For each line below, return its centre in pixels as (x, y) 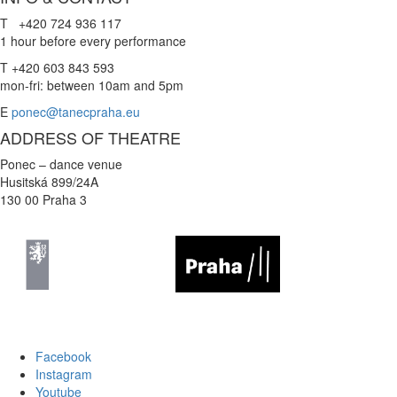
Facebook (63, 356)
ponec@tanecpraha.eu (76, 111)
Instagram (64, 374)
